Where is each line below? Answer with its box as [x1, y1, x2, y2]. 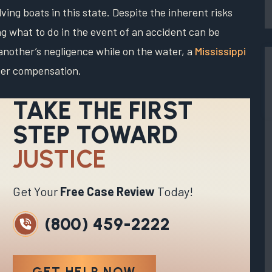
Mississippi [195, 44, 246, 58]
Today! [154, 184, 193, 199]
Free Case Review [59, 184, 155, 199]
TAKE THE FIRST [12, 96, 193, 126]
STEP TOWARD [12, 120, 178, 150]
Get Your [12, 184, 60, 199]
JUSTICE [12, 144, 106, 174]
